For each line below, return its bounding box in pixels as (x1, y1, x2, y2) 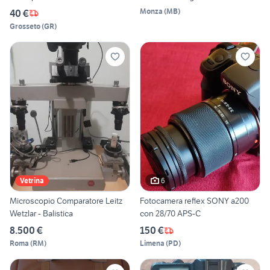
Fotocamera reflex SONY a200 (140, 195, 249, 207)
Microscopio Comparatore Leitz (10, 195, 122, 207)
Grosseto (10, 21, 40, 31)
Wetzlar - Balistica (10, 208, 73, 219)
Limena (140, 239, 165, 248)
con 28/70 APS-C (140, 208, 201, 219)
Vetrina (20, 176, 44, 186)
